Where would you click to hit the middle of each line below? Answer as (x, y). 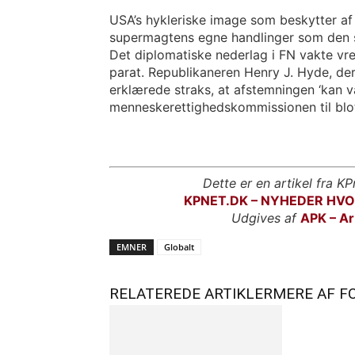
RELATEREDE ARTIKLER (191, 294)
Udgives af (266, 218)
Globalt (179, 247)
